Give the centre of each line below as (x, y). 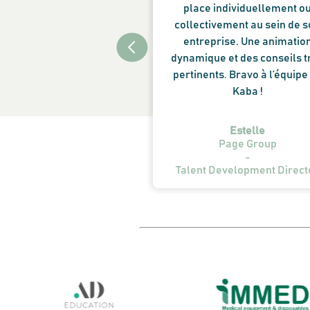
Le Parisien (30, 144)
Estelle (248, 131)
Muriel (30, 131)
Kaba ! (247, 91)
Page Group (247, 144)
